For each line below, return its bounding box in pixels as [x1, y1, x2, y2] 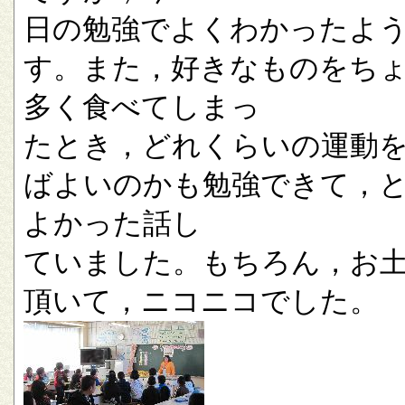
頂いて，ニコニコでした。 [24, 285, 379, 317]
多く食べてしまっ [24, 90, 260, 123]
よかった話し [24, 207, 202, 240]
